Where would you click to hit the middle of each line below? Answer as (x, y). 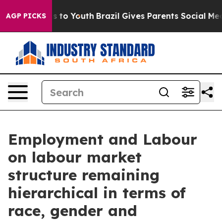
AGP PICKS (26, 16)
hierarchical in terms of (97, 193)
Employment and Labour (103, 139)
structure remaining (84, 175)
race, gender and (73, 211)
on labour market (75, 157)
